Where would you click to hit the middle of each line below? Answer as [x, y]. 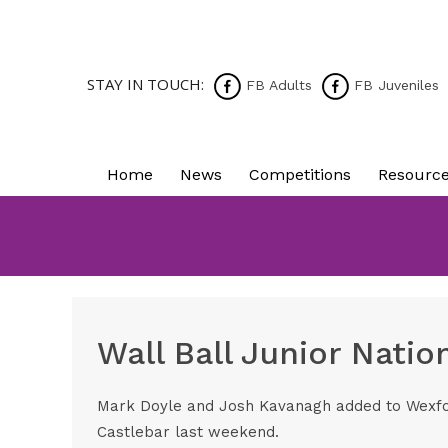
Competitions [300, 174]
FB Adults [276, 85]
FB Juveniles [394, 85]
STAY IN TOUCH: [145, 84]
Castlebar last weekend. [188, 432]
